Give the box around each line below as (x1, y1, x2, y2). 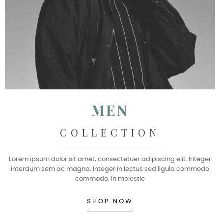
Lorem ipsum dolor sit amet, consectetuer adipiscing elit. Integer (9, 156, 211, 163)
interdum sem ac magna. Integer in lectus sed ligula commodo (11, 165, 209, 172)
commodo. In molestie (75, 175, 145, 182)
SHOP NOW (87, 198, 133, 205)
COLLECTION (60, 125, 160, 139)
